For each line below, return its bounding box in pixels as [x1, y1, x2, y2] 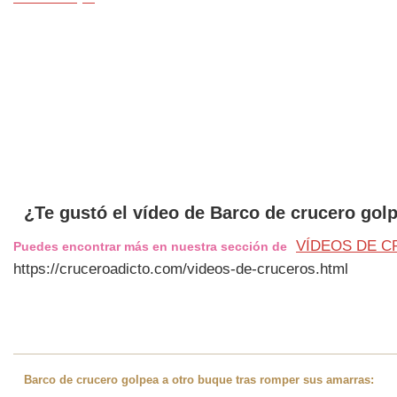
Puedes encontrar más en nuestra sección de [13, 239, 287, 254]
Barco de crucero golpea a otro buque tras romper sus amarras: [20, 372, 374, 386]
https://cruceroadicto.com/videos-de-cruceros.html [13, 261, 348, 278]
